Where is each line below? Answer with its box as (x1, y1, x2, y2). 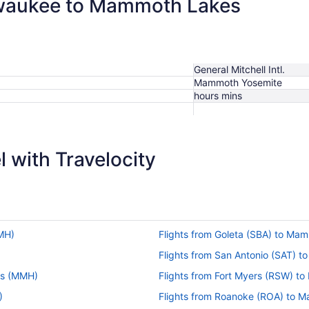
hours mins (194, 89, 242, 101)
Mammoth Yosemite (194, 76, 282, 88)
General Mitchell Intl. (194, 63, 285, 75)
